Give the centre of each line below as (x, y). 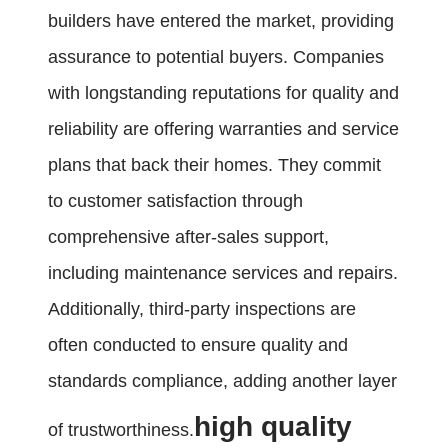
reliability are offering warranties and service (223, 129)
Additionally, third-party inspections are (202, 309)
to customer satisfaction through (175, 201)
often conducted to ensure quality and (198, 345)
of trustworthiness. (121, 430)
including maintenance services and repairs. (223, 273)
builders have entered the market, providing (221, 21)
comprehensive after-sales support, (188, 237)
